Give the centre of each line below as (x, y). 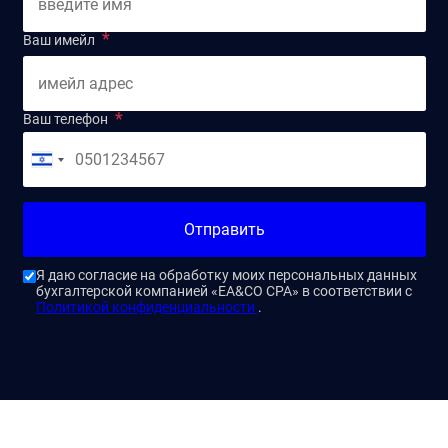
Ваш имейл (58, 39)
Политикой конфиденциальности (146, 307)
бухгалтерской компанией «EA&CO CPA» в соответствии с (223, 291)
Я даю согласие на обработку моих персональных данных (226, 275)
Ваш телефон (65, 119)
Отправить (224, 229)
